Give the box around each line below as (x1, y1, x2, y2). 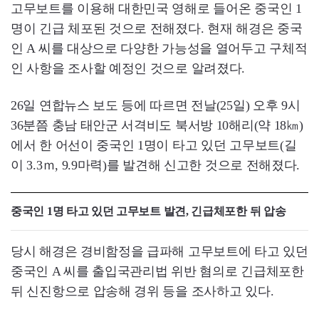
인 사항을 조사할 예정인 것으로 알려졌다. (11, 61, 246, 75)
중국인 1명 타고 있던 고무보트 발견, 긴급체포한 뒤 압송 (11, 204, 286, 217)
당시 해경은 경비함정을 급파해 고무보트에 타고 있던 (11, 244, 308, 258)
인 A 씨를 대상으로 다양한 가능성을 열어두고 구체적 (11, 41, 308, 56)
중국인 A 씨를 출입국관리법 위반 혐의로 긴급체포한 (11, 263, 304, 278)
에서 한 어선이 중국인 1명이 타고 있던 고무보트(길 (11, 137, 297, 152)
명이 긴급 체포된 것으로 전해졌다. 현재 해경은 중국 (11, 21, 303, 36)
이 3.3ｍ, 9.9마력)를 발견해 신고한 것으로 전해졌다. (11, 157, 300, 172)
